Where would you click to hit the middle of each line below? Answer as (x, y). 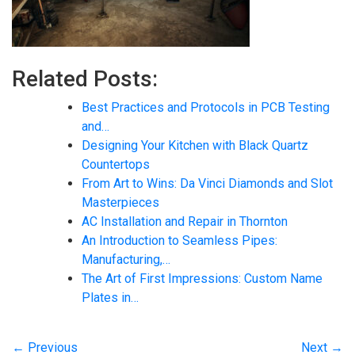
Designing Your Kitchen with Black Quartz (195, 145)
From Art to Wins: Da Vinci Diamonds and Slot (207, 183)
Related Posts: (85, 79)
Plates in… (110, 298)
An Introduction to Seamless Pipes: (179, 240)
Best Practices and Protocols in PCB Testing (206, 107)
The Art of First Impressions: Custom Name (202, 279)
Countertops (116, 164)
